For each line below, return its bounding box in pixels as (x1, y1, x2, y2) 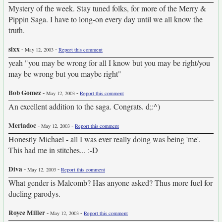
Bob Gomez (8, 88, 41, 98)
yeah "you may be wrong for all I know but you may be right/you (8, 57, 210, 68)
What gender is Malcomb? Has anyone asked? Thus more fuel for (8, 177, 213, 188)
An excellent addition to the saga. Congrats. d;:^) (8, 101, 160, 111)
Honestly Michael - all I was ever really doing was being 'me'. (8, 134, 201, 144)
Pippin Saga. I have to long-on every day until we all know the (8, 14, 203, 24)
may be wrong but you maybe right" (8, 68, 121, 79)
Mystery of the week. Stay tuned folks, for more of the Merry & (8, 3, 206, 13)
